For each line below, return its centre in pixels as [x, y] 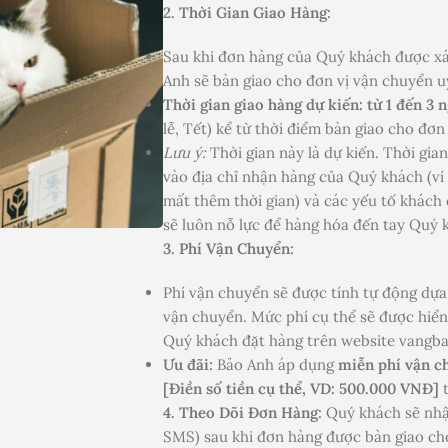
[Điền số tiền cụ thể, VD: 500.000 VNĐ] [301, 389]
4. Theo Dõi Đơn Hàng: [242, 413]
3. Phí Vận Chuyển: [228, 249]
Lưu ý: [184, 153]
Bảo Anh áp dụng [275, 365]
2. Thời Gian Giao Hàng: [247, 13]
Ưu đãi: [188, 365]
